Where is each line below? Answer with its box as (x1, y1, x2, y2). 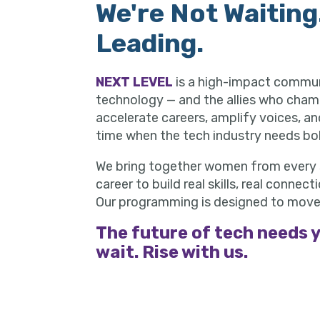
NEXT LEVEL (96, 74, 174, 91)
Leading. (96, 28, 204, 59)
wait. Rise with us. (96, 242, 249, 263)
